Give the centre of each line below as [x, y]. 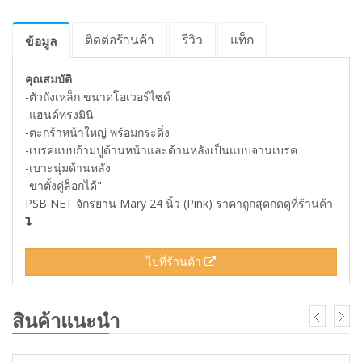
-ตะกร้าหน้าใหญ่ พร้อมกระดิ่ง [97, 132]
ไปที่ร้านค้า [175, 261]
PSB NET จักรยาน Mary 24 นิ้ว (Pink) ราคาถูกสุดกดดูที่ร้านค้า [179, 203]
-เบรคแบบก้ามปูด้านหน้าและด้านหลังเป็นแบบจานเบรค [161, 150]
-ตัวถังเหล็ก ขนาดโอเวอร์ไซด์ [98, 97]
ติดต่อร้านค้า [120, 40]
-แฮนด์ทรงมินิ [59, 114]
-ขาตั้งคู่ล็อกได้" [63, 185]
